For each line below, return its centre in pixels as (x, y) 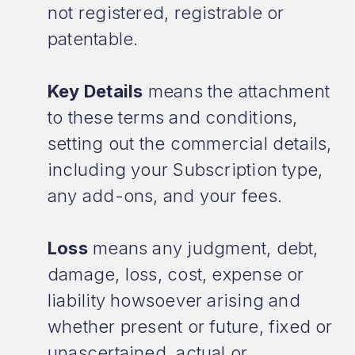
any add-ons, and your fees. (165, 196)
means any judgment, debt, (203, 248)
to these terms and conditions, (173, 117)
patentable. (93, 39)
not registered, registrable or (166, 13)
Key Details (95, 91)
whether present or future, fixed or (190, 326)
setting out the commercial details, (190, 143)
